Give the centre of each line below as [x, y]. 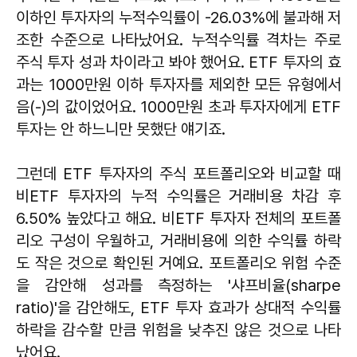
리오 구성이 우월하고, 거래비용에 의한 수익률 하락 [178, 240]
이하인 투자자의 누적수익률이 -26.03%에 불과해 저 [178, 17]
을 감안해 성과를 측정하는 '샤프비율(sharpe [178, 285]
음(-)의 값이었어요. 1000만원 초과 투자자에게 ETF [178, 106]
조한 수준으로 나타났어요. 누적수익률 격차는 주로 [178, 39]
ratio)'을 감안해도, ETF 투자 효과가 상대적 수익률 [178, 307]
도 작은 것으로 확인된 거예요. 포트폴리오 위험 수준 [178, 263]
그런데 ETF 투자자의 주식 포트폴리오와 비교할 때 [178, 173]
